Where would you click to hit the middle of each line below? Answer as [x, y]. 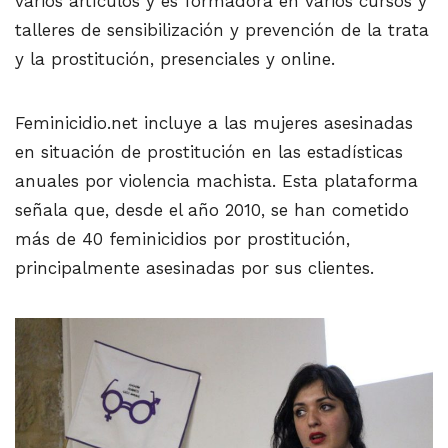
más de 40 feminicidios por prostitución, [182, 239]
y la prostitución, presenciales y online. [175, 59]
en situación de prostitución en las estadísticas [209, 152]
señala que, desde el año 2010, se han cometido [212, 210]
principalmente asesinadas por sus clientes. [194, 268]
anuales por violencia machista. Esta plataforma [216, 181]
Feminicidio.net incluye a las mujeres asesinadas [214, 123]
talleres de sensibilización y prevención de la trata [222, 30]
